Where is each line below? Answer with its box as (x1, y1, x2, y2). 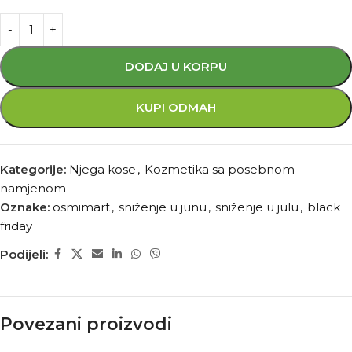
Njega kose (69, 162, 136, 177)
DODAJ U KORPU (125, 59, 227, 74)
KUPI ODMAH (136, 100, 216, 115)
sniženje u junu (119, 200, 207, 214)
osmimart (53, 200, 110, 214)
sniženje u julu (215, 200, 299, 214)
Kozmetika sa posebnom (145, 162, 295, 177)
